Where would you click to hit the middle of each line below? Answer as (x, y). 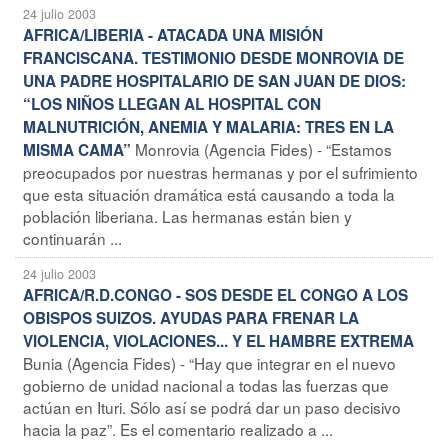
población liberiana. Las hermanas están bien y (187, 215)
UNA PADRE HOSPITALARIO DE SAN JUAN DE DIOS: (214, 80)
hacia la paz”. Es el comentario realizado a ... (178, 428)
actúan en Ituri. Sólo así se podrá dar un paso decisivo (212, 406)
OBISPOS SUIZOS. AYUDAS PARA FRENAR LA (191, 317)
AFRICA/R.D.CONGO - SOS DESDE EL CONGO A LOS (215, 294)
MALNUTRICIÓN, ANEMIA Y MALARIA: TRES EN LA (208, 126)
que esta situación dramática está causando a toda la (209, 193)
